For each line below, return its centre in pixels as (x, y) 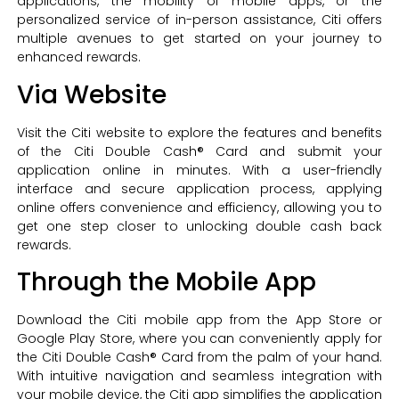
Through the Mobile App (166, 281)
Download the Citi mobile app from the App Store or (199, 319)
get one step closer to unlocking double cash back (199, 226)
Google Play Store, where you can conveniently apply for (199, 338)
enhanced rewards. (78, 57)
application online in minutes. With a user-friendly (199, 170)
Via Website (91, 94)
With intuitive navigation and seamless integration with (199, 375)
